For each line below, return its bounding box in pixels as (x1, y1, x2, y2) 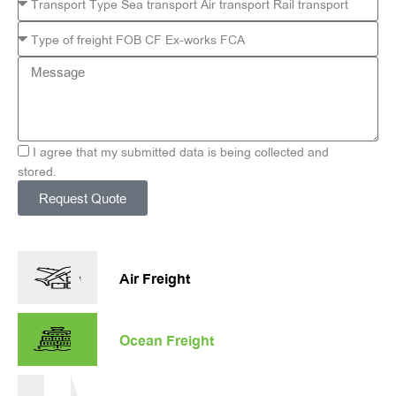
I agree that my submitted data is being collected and (33, 141, 329, 160)
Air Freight (119, 267, 190, 287)
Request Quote (39, 188, 126, 208)
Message (17, 56, 68, 74)
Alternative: (18, 216, 80, 234)
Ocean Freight (119, 329, 214, 349)
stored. (18, 161, 57, 179)
